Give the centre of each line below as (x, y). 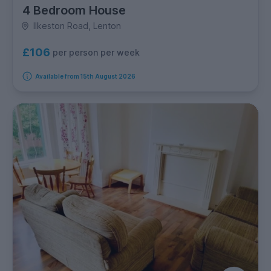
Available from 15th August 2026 (85, 77)
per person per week (96, 52)
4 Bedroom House (74, 11)
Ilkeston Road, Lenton (77, 26)
